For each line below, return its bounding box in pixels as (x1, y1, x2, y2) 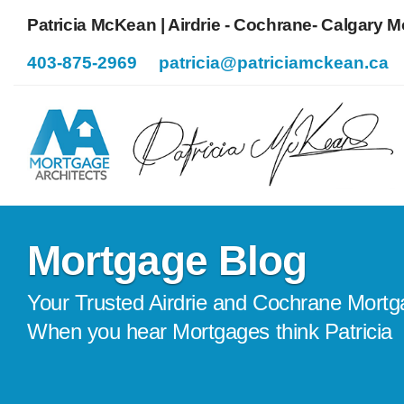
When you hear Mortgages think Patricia (27, 319, 392, 344)
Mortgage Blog (27, 238, 308, 285)
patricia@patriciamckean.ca (159, 52, 390, 73)
